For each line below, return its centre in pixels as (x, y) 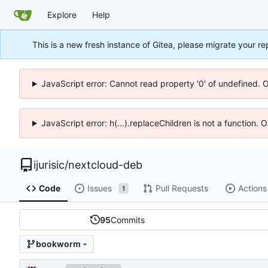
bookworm (58, 244)
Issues (99, 188)
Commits (128, 220)
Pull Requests (182, 188)
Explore (62, 14)
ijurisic (49, 165)
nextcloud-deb (105, 165)
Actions (252, 188)
